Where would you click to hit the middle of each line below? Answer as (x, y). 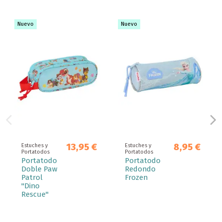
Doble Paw (39, 169)
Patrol (32, 178)
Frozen (136, 178)
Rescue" (35, 194)
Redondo (140, 169)
